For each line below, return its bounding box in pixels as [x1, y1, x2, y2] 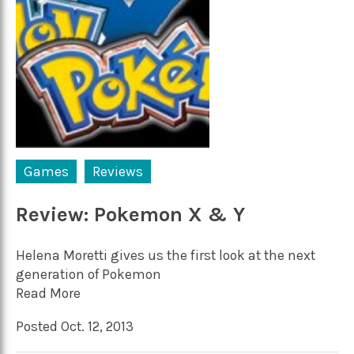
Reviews [92, 164, 143, 180]
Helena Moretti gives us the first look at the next [16, 247, 315, 264]
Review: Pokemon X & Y [16, 201, 245, 227]
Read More [16, 285, 81, 302]
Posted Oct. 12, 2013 [16, 318, 134, 334]
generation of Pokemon [16, 266, 161, 283]
